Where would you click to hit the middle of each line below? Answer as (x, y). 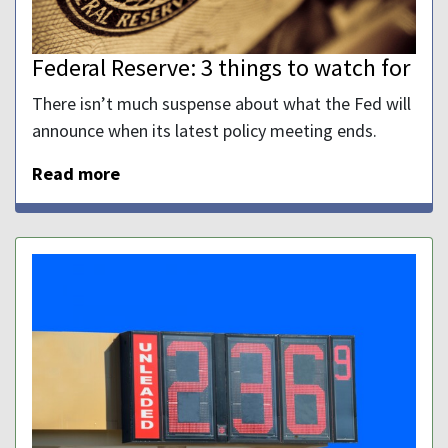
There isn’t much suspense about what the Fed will (221, 103)
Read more (76, 173)
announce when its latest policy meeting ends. (204, 130)
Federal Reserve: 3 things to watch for (221, 67)
